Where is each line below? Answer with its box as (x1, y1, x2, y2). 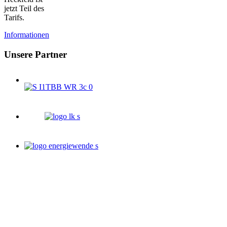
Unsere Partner (4, 49, 67, 60)
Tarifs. (4, 13, 24, 22)
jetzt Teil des (4, 4, 44, 13)
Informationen (4, 30, 49, 40)
